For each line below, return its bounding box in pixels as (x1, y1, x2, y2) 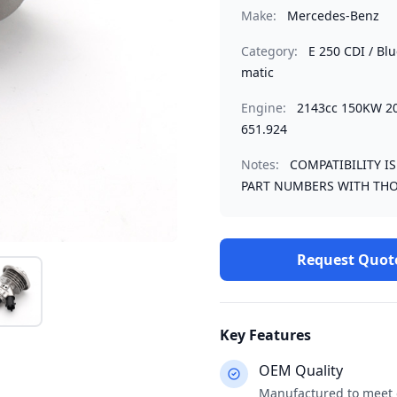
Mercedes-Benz (287, 7, 379, 24)
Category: (241, 43, 298, 59)
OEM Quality (259, 361, 343, 380)
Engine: (241, 99, 286, 116)
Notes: (241, 156, 279, 173)
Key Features (220, 325, 311, 345)
